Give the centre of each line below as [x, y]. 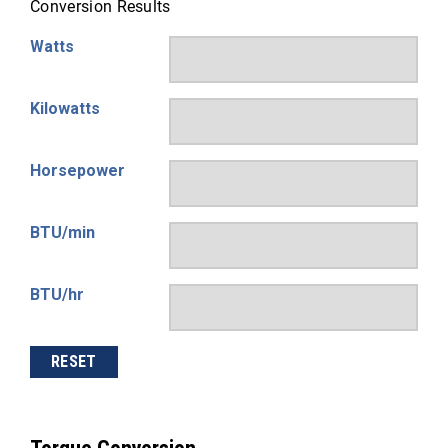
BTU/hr [57, 294]
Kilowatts [65, 108]
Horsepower [77, 170]
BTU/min [62, 232]
